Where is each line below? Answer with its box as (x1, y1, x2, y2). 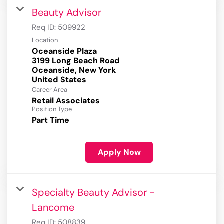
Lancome (32, 201, 74, 214)
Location (32, 36, 58, 45)
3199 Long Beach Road (32, 55, 120, 66)
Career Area (32, 85, 67, 94)
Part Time (32, 115, 69, 126)
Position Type (32, 105, 72, 114)
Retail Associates (32, 95, 100, 106)
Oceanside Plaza (32, 46, 97, 57)
